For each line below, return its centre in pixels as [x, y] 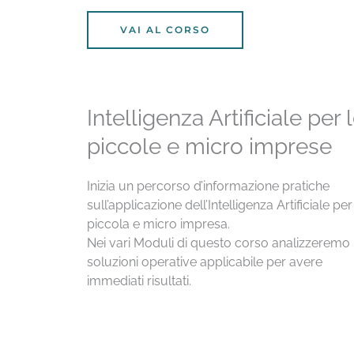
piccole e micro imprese [209, 146]
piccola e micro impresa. [158, 224]
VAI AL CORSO [165, 29]
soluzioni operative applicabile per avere [204, 262]
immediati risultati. [139, 281]
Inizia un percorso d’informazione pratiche [208, 186]
